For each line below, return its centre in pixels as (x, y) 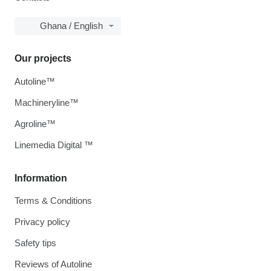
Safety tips (35, 243)
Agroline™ (35, 124)
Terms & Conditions (53, 201)
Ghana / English (71, 26)
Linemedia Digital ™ (54, 145)
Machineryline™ (47, 103)
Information (41, 178)
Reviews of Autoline (53, 264)
